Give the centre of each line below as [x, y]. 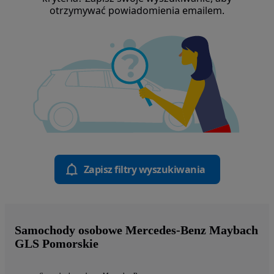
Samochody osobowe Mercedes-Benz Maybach [136, 230]
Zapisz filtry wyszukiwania [144, 170]
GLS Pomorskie [57, 244]
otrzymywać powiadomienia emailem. [137, 10]
